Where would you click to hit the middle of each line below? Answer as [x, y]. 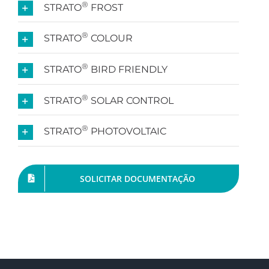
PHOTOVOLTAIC [127, 131]
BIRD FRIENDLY [128, 70]
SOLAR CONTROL [131, 100]
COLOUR [110, 38]
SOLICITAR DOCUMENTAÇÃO [137, 178]
